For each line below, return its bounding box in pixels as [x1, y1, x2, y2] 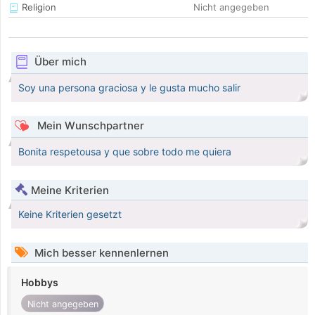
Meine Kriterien [31, 184, 109, 198]
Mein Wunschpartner [34, 119, 144, 133]
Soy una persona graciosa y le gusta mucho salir [18, 82, 240, 94]
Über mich [34, 55, 86, 69]
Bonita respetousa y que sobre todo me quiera [18, 146, 231, 158]
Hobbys [21, 276, 58, 289]
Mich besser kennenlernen [32, 246, 169, 260]
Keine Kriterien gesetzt [18, 208, 122, 221]
